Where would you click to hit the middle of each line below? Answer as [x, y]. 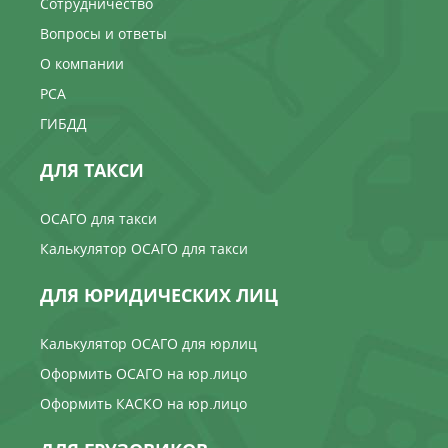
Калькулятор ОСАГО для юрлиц [148, 343]
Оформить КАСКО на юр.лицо [143, 403]
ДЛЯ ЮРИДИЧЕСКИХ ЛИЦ [159, 294]
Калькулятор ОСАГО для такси [144, 248]
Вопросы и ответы [103, 33]
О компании [82, 63]
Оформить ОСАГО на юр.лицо [143, 373]
